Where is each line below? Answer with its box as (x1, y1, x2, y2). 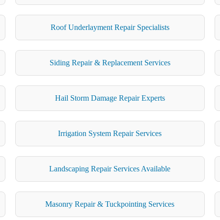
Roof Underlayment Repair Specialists (50, 23, 169, 31)
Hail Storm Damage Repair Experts (55, 93, 165, 102)
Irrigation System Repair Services (58, 129, 162, 137)
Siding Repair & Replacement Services (49, 58, 170, 67)
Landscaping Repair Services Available (49, 164, 171, 173)
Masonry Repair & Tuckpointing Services (45, 199, 175, 208)
